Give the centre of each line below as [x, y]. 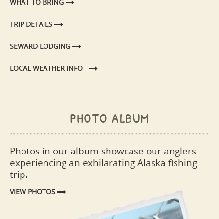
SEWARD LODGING [41, 46]
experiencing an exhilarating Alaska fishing [103, 163]
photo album [109, 116]
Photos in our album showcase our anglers [103, 151]
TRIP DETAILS [32, 24]
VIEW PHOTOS [33, 191]
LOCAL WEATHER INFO [46, 68]
